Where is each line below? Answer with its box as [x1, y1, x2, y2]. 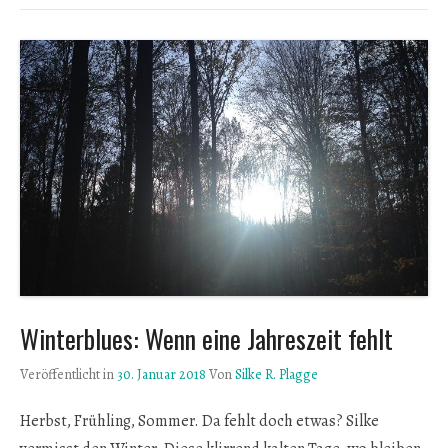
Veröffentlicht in [20, 364, 117, 384]
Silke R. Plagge [235, 364, 318, 384]
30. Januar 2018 [117, 364, 206, 384]
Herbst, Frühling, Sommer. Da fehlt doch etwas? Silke [20, 409, 379, 432]
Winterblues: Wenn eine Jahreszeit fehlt [20, 318, 393, 358]
